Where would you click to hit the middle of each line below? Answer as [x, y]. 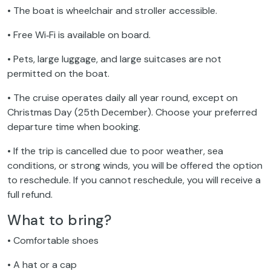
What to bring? [59, 220]
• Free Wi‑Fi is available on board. [79, 35]
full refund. [30, 195]
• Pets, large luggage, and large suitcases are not [114, 59]
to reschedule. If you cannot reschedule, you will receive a [134, 180]
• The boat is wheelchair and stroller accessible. [112, 11]
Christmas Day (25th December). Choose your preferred [132, 113]
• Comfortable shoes [53, 241]
